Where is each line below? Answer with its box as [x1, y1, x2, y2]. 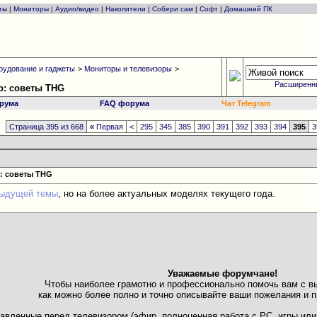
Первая [94, 122, 124, 131]
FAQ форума [100, 99, 150, 108]
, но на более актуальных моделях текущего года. [58, 188, 276, 200]
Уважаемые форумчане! [168, 268, 278, 279]
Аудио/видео [55, 5, 99, 13]
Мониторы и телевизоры [84, 64, 173, 73]
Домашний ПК [224, 5, 272, 13]
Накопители [105, 5, 146, 13]
